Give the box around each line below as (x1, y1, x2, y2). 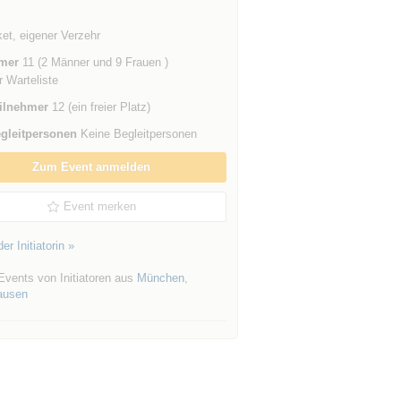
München (136, 271, 184, 285)
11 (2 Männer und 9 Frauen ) (18, 55, 168, 69)
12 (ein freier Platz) (47, 100, 150, 114)
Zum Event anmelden (32, 160, 151, 174)
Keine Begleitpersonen (76, 127, 197, 141)
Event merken (64, 200, 137, 213)
